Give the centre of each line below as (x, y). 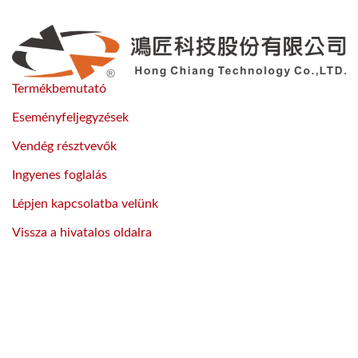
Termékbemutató (59, 89)
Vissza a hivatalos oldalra (82, 233)
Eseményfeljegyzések (70, 118)
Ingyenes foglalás (60, 175)
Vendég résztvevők (64, 147)
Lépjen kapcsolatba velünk (85, 204)
